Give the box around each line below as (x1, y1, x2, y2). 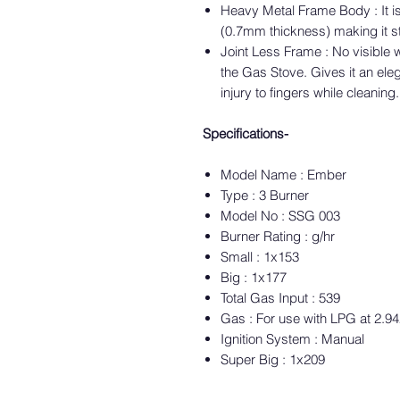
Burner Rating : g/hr (221, 228, 335, 245)
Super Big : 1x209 (221, 351, 325, 368)
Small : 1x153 (221, 248, 299, 265)
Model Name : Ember (221, 166, 346, 183)
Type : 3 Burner (221, 187, 309, 204)
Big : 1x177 (221, 269, 287, 286)
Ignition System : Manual (221, 330, 364, 347)
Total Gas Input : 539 (221, 289, 340, 306)
